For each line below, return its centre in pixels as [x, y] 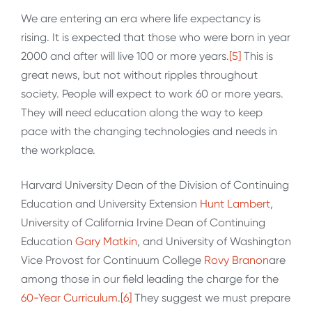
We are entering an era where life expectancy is [141, 19]
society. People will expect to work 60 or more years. [152, 94]
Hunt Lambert [235, 203]
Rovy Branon [236, 260]
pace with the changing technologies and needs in [149, 132]
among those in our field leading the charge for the [150, 279]
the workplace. [58, 150]
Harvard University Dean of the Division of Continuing [155, 185]
